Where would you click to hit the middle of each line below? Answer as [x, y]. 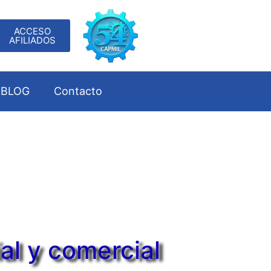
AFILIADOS [32, 40]
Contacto [78, 91]
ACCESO [32, 31]
